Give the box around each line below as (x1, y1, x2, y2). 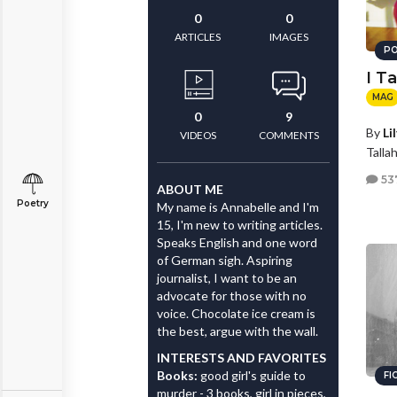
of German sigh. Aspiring (157, 253, 292, 268)
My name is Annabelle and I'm (157, 199, 319, 214)
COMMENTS (258, 128, 319, 142)
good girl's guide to (200, 368, 306, 383)
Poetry (16, 198, 49, 209)
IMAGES (269, 30, 308, 43)
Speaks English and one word (157, 235, 317, 250)
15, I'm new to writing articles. (157, 217, 323, 232)
